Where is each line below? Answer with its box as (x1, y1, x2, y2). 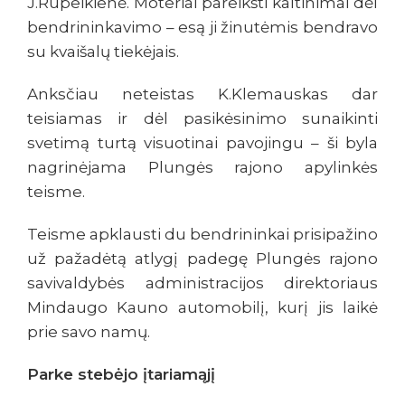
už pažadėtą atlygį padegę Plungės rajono (27, 250, 378, 268)
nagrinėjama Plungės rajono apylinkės (27, 158, 378, 177)
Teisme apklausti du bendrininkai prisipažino (27, 225, 378, 244)
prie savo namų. (27, 323, 150, 342)
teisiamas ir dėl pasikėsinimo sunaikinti (27, 109, 378, 128)
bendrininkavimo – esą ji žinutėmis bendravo (27, 18, 378, 37)
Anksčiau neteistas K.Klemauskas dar (27, 85, 378, 104)
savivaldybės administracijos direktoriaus (27, 274, 378, 293)
